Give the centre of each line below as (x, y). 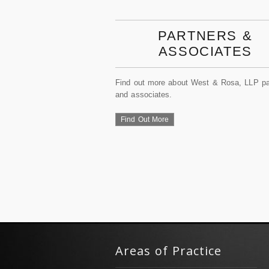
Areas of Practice (168, 251)
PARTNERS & (205, 36)
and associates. (144, 95)
